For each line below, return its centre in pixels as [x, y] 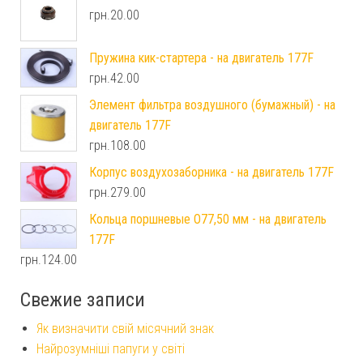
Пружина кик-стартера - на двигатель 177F [201, 58]
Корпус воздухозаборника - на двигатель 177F [211, 172]
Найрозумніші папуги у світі [111, 349]
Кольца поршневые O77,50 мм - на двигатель [208, 219]
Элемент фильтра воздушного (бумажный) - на [212, 105]
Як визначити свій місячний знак [125, 329]
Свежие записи [83, 300]
